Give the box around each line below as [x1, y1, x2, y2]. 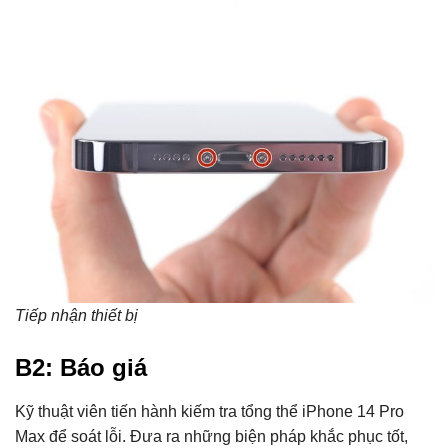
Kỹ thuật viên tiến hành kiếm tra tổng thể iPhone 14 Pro [15, 403, 404, 421]
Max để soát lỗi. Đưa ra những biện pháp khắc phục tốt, [15, 428, 408, 446]
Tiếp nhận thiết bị [15, 307, 138, 325]
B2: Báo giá [15, 354, 147, 382]
